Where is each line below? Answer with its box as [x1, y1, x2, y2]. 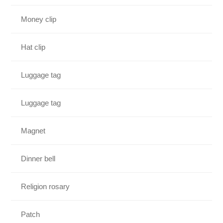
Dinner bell [21, 154, 56, 163]
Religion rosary [21, 182, 70, 191]
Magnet [21, 126, 46, 135]
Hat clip [21, 42, 46, 51]
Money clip [21, 14, 57, 23]
